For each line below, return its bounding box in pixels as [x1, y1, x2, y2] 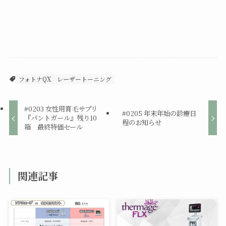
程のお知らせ [122, 118, 161, 128]
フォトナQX [18, 75, 51, 84]
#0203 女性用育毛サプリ [24, 104, 98, 114]
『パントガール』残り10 [24, 113, 97, 123]
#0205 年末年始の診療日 [122, 108, 196, 119]
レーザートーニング [56, 75, 111, 84]
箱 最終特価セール [24, 122, 83, 132]
